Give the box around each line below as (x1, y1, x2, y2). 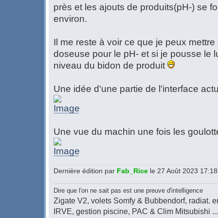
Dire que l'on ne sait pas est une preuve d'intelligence (54, 186, 203, 194)
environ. (54, 14, 87, 24)
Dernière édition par (54, 167, 117, 175)
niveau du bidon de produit (54, 60, 167, 71)
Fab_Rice (117, 167, 148, 175)
